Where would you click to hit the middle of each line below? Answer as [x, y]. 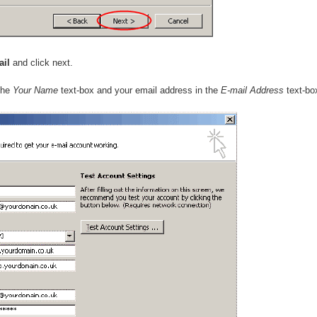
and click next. [41, 62]
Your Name [35, 91]
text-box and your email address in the [139, 91]
